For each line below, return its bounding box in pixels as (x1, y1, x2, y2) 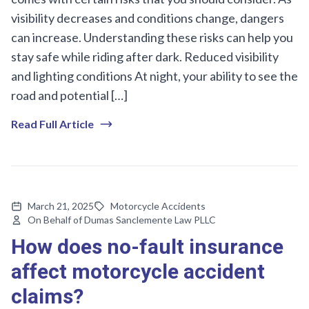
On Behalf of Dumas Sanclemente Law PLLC (28, 213, 216, 226)
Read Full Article (11, 117, 94, 130)
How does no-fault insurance (11, 232, 283, 263)
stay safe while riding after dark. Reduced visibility (11, 48, 279, 64)
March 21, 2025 (28, 199, 94, 212)
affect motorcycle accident (11, 257, 265, 288)
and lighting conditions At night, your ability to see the (11, 68, 298, 83)
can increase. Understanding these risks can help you (11, 29, 293, 45)
